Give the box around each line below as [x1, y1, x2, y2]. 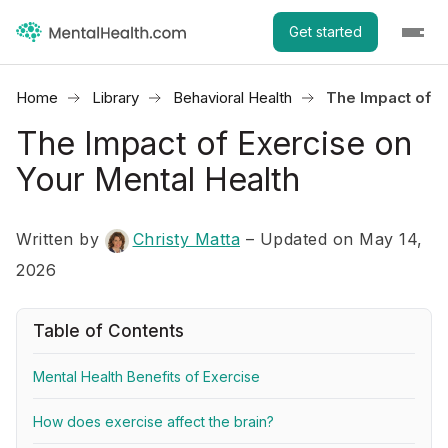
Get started [289, 23, 362, 40]
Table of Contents [33, 321, 184, 341]
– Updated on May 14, [245, 229, 423, 249]
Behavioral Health [173, 88, 292, 107]
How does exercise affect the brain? [33, 413, 274, 430]
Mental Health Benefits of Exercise [33, 368, 260, 385]
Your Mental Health [16, 160, 300, 199]
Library [92, 88, 139, 107]
